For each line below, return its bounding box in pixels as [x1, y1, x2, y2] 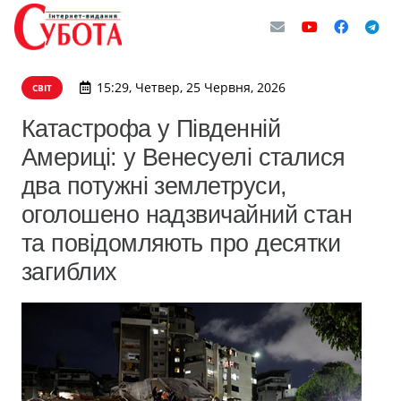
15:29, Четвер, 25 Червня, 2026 [96, 79, 286, 96]
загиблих [21, 258, 117, 286]
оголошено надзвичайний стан [21, 200, 353, 228]
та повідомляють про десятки [21, 229, 341, 257]
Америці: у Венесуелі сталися [21, 143, 346, 171]
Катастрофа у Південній [21, 115, 281, 142]
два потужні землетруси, [21, 172, 287, 200]
